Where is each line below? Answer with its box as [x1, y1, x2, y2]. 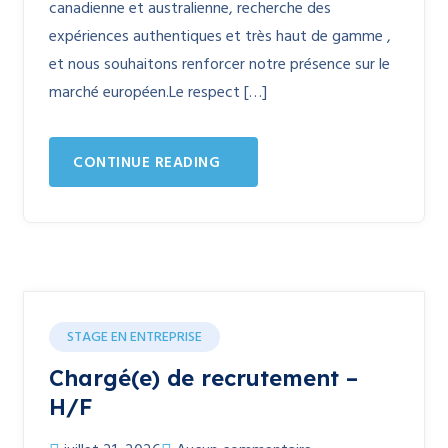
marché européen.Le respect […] [49, 80, 267, 106]
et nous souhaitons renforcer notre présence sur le [49, 52, 390, 78]
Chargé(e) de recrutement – [49, 364, 358, 392]
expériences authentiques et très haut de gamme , [49, 24, 391, 50]
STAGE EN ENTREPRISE [67, 326, 202, 349]
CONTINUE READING [73, 151, 220, 175]
